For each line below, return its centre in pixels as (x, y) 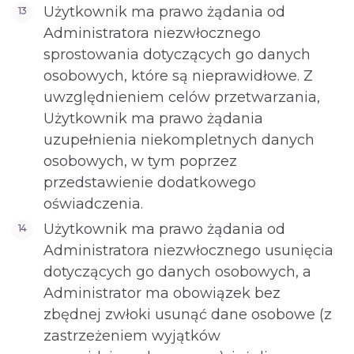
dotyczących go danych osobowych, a (177, 272)
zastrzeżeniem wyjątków (132, 336)
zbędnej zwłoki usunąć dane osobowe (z (188, 314)
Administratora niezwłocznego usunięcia (188, 250)
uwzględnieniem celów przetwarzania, (182, 97)
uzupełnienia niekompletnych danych (179, 140)
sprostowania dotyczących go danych (177, 55)
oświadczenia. (93, 204)
